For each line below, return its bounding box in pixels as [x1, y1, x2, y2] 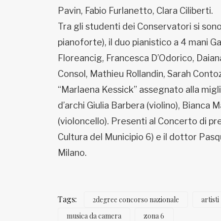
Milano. [58, 147, 89, 158]
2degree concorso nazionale [93, 195, 180, 204]
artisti [201, 195, 220, 204]
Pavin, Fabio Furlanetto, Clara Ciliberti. [58, 5, 213, 16]
